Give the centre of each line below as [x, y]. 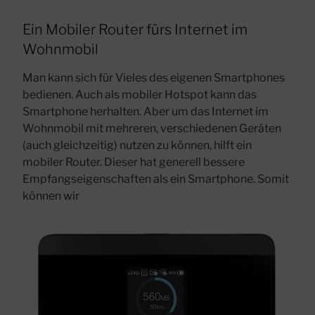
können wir [51, 196]
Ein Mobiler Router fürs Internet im [135, 30]
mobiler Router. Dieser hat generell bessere [134, 162]
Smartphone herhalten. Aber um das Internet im [146, 112]
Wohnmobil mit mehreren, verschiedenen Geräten [152, 129]
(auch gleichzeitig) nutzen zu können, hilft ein [137, 146]
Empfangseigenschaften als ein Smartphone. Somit [156, 179]
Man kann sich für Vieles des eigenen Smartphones [154, 78]
